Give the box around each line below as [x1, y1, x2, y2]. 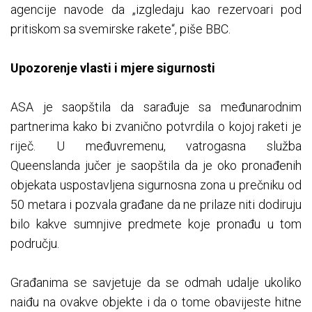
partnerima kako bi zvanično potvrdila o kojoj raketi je [10, 119, 302, 134]
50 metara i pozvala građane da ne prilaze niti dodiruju [10, 197, 302, 212]
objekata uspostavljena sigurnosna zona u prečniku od [10, 178, 302, 193]
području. [10, 236, 59, 251]
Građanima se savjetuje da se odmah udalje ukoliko [10, 275, 302, 290]
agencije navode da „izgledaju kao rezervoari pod [10, 2, 302, 17]
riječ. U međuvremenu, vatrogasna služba [10, 139, 302, 154]
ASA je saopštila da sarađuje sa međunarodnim [10, 100, 302, 115]
